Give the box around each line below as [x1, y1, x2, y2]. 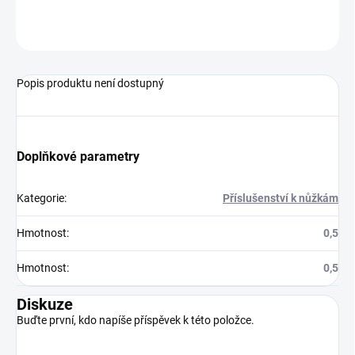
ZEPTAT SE [273, 25, 319, 37]
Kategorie [17, 192, 64, 205]
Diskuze [17, 295, 73, 315]
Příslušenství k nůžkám [223, 192, 338, 205]
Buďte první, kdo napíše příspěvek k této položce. [17, 314, 254, 327]
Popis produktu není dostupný [17, 77, 164, 90]
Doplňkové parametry [17, 149, 139, 165]
